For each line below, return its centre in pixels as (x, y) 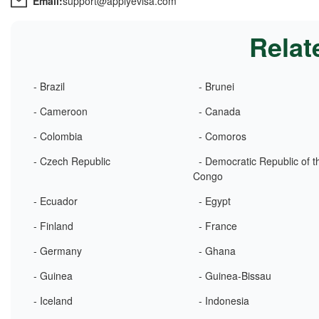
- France (218, 226)
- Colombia (58, 136)
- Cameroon (61, 111)
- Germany (58, 251)
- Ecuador (56, 201)
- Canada (220, 111)
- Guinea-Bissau (235, 276)
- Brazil (49, 86)
